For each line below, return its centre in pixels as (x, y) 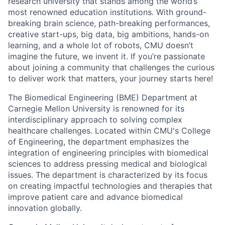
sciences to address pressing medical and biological (107, 164)
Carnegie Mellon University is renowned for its (96, 108)
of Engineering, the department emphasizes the (98, 142)
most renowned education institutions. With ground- (107, 12)
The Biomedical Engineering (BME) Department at (103, 97)
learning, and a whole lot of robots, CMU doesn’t (101, 45)
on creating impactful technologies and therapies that (110, 186)
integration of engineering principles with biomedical (108, 153)
